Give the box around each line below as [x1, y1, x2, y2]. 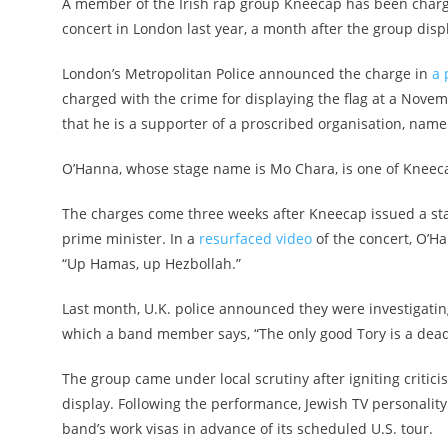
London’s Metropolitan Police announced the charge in [62, 64, 432, 84]
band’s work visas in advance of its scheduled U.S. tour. [62, 419, 433, 439]
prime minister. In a [62, 229, 199, 249]
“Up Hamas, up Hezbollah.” [62, 254, 241, 274]
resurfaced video [199, 229, 312, 249]
